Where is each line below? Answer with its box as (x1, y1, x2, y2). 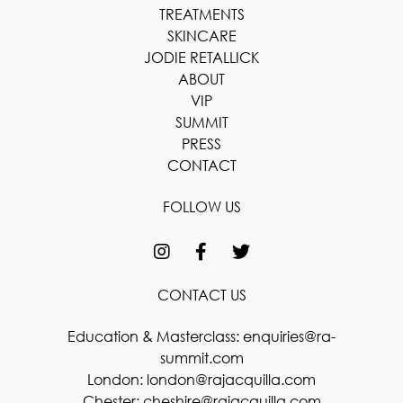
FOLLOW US (162, 198, 241, 216)
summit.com (159, 349, 244, 367)
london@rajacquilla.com (147, 371, 316, 389)
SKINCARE (166, 27, 237, 45)
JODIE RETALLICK (144, 49, 259, 67)
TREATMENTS (158, 5, 245, 23)
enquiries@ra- (243, 327, 336, 345)
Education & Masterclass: (67, 327, 243, 345)
